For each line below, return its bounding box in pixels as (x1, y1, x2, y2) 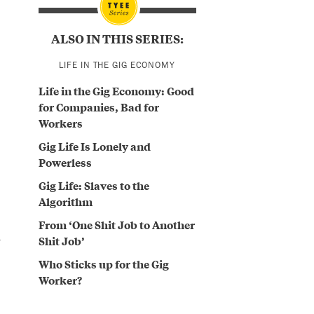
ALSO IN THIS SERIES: (50, 29, 184, 47)
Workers (38, 115, 83, 131)
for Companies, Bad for (38, 99, 159, 115)
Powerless (38, 154, 92, 170)
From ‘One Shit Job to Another (38, 216, 195, 232)
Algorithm (38, 193, 93, 209)
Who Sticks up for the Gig (38, 255, 169, 271)
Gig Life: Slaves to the (38, 177, 149, 193)
